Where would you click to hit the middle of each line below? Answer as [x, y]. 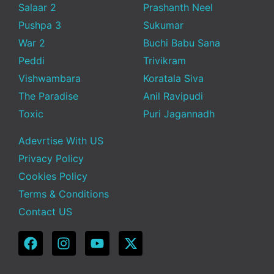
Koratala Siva [173, 79]
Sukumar [163, 25]
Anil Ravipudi [173, 96]
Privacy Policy [51, 159]
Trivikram [165, 61]
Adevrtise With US [61, 141]
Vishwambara [50, 79]
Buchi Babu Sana [182, 43]
